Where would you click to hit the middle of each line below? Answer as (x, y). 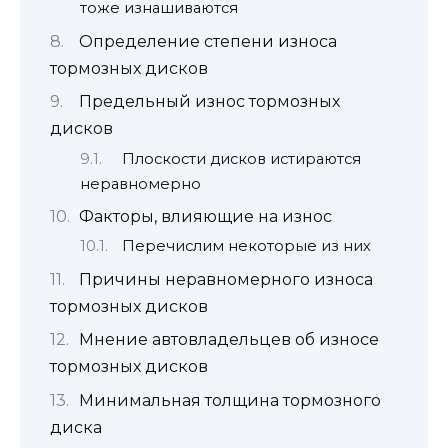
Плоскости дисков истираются (241, 158)
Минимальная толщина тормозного (230, 400)
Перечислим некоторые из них (246, 246)
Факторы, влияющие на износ (205, 216)
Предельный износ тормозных (209, 102)
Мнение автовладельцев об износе (229, 340)
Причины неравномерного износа (226, 279)
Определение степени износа (208, 41)
